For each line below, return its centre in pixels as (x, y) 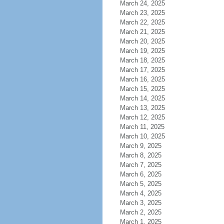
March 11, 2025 (142, 127)
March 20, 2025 (142, 41)
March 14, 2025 (142, 98)
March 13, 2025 (142, 108)
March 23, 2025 (142, 13)
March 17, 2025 (142, 70)
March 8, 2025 (140, 155)
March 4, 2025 (140, 193)
